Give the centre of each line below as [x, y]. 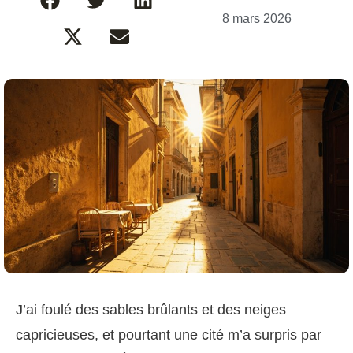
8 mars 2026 [257, 19]
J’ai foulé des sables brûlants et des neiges [151, 309]
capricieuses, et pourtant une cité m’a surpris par [169, 334]
